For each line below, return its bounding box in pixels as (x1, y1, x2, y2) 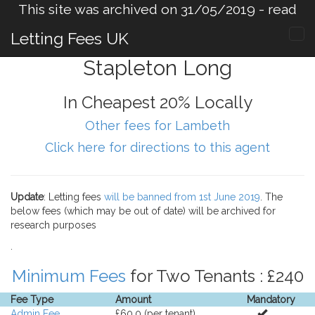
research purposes (11, 219, 96, 231)
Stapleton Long (83, 56, 232, 80)
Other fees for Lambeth (85, 118, 230, 133)
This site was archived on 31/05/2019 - (18, 1, 268, 18)
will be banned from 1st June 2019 (104, 191, 260, 202)
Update (11, 191, 44, 202)
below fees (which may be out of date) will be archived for (11, 205, 276, 217)
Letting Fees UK (11, 29, 129, 48)
